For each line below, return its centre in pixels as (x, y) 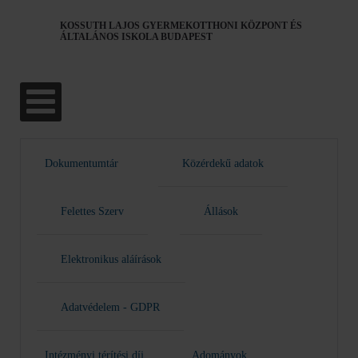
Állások (221, 211)
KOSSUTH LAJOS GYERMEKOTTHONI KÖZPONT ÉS (181, 26)
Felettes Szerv (92, 211)
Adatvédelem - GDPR (110, 307)
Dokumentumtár (82, 163)
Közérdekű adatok (223, 163)
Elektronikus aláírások (111, 259)
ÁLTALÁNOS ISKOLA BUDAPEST (136, 37)
